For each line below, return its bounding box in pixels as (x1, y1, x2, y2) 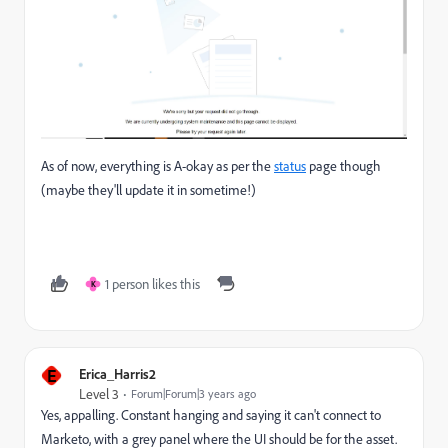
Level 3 (79, 385, 119, 404)
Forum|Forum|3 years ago (131, 386, 256, 402)
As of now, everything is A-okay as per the (41, 157, 274, 176)
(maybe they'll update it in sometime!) (41, 181, 256, 200)
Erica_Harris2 (79, 365, 156, 383)
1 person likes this (105, 275, 200, 294)
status (274, 157, 306, 176)
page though (306, 157, 381, 176)
